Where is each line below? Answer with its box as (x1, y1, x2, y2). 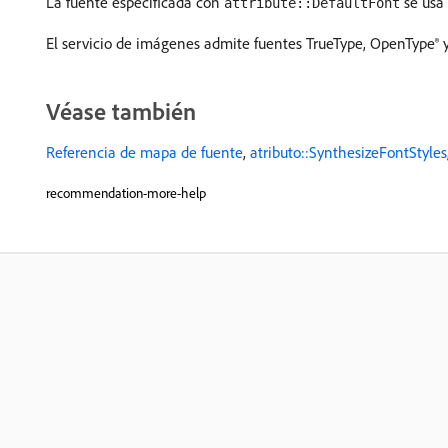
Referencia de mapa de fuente (46, 142, 243, 162)
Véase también (46, 96, 196, 126)
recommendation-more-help (46, 184, 206, 202)
